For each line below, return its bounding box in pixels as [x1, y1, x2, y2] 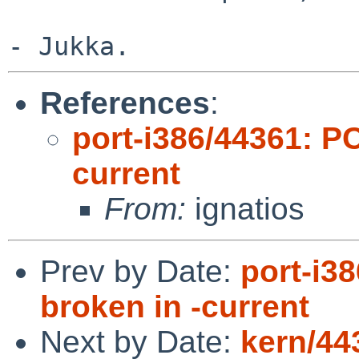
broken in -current [40, 288, 309, 324]
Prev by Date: [40, 253, 240, 288]
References [40, 85, 210, 120]
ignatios [186, 191, 305, 226]
